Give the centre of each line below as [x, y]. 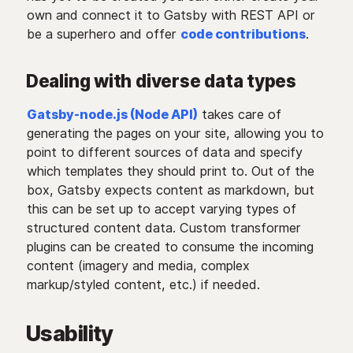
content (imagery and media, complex [138, 266]
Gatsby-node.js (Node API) [112, 114]
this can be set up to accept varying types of [161, 209]
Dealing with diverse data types [161, 81]
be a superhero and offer [103, 34]
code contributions [243, 34]
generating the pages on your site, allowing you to [175, 133]
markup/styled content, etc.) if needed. [143, 284]
